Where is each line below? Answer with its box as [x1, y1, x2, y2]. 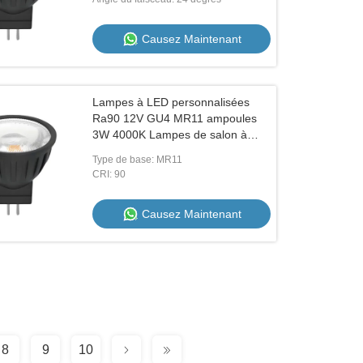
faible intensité [92, 144, 167, 157]
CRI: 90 [92, 169, 126, 180]
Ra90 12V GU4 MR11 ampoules [92, 112, 258, 125]
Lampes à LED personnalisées [92, 96, 250, 109]
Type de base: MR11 [92, 154, 183, 165]
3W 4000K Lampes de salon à [92, 128, 248, 141]
